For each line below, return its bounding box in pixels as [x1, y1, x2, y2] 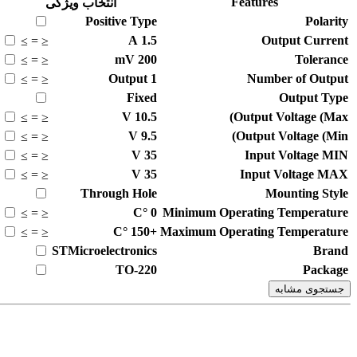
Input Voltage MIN [245, 148, 348, 163]
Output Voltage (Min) [236, 129, 348, 143]
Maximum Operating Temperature [160, 225, 348, 239]
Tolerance [295, 53, 348, 67]
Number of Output [247, 72, 348, 86]
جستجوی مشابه [275, 283, 344, 296]
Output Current [261, 33, 348, 48]
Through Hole [80, 186, 157, 201]
